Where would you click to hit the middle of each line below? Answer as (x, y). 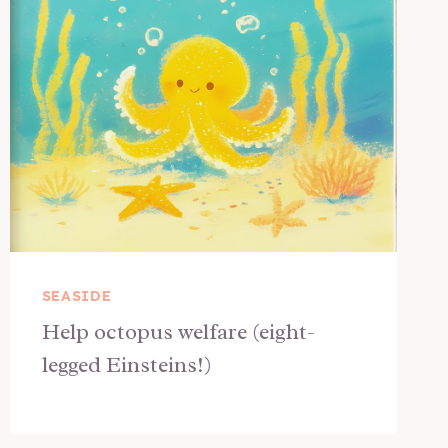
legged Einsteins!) (126, 365)
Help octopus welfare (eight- (178, 332)
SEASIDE (76, 296)
